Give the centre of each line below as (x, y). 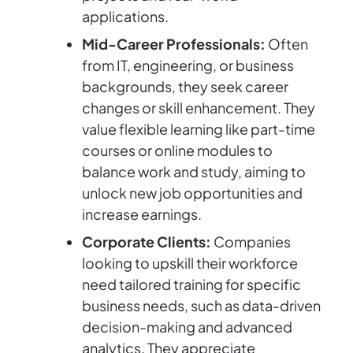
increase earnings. (142, 214)
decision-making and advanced (187, 327)
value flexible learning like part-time (199, 129)
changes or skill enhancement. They (199, 108)
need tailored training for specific (191, 284)
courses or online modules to (177, 150)
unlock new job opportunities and (192, 193)
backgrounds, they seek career (185, 87)
